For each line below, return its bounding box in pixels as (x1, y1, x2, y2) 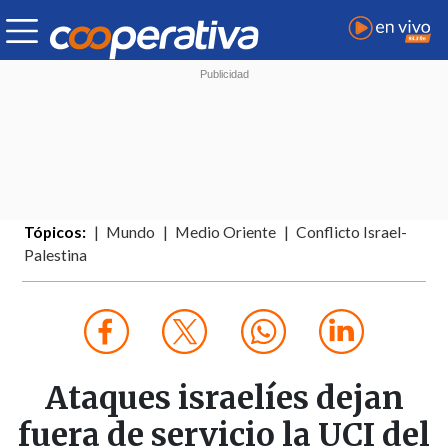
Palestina (24, 246, 88, 265)
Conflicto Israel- (296, 223, 408, 242)
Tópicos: (24, 223, 87, 242)
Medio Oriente (175, 223, 277, 242)
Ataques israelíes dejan (44, 378, 404, 419)
